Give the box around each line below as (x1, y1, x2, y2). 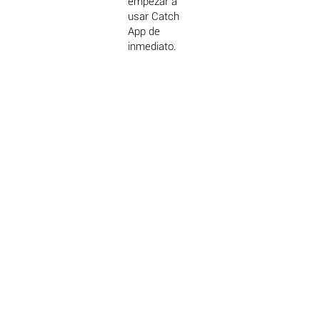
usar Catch (128, 10, 180, 24)
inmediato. (128, 40, 177, 54)
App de (128, 25, 161, 39)
